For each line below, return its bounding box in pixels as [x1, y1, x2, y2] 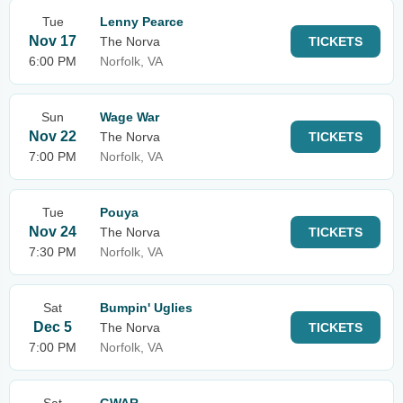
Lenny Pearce [100, 14, 184, 29]
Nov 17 [29, 33, 76, 49]
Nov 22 [29, 129, 76, 144]
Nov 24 [29, 224, 76, 239]
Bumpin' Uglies [100, 300, 193, 315]
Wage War [100, 110, 159, 124]
